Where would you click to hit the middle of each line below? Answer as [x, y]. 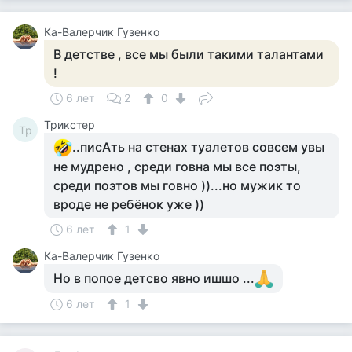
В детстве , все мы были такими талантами [189, 54]
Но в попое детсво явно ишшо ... [154, 278]
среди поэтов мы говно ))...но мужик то [177, 185]
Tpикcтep [70, 125]
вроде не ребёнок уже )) [129, 204]
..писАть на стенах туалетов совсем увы [198, 147]
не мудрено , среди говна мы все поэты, [177, 167]
